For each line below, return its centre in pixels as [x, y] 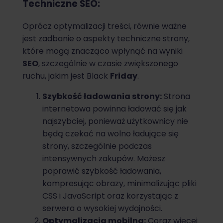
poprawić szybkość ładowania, [102, 171]
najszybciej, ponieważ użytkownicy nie [115, 121]
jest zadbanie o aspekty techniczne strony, [106, 39]
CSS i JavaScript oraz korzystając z [110, 196]
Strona [176, 97]
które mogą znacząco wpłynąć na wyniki [103, 51]
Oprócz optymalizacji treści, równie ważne [105, 26]
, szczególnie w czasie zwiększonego [108, 64]
